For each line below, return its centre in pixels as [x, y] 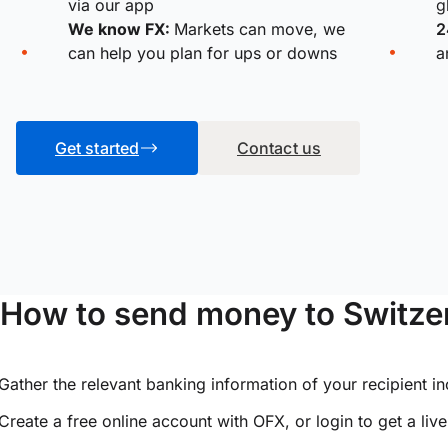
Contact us [279, 147]
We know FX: [121, 28]
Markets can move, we [259, 28]
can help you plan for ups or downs [202, 52]
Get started [97, 147]
